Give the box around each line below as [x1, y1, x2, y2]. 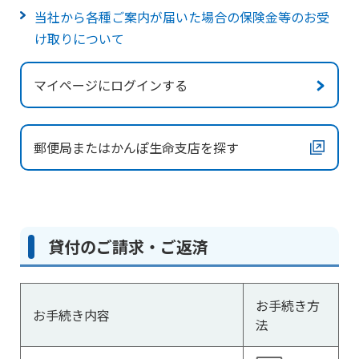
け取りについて [34, 29, 124, 48]
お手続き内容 [33, 305, 110, 325]
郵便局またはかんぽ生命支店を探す [34, 138, 239, 157]
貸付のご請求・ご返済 [48, 235, 208, 258]
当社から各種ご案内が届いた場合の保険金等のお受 [34, 7, 329, 26]
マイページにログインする [34, 75, 188, 95]
